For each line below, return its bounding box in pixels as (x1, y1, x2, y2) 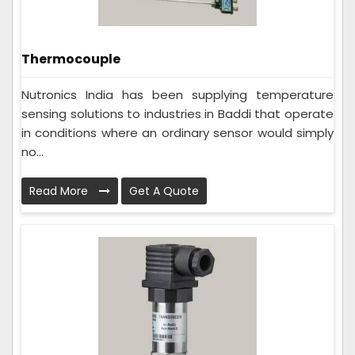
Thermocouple (21, 49, 120, 68)
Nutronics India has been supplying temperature (21, 86, 334, 103)
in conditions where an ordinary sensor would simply (21, 124, 334, 141)
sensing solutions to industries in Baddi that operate (21, 105, 334, 122)
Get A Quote (129, 182, 199, 199)
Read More (29, 182, 91, 199)
